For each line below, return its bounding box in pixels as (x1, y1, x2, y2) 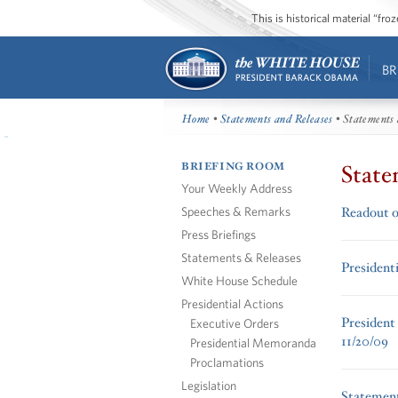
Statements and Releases (219, 112, 333, 127)
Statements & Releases (181, 249, 301, 265)
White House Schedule (181, 272, 298, 288)
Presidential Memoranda (190, 334, 316, 350)
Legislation (181, 377, 236, 393)
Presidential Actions (181, 295, 283, 311)
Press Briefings (181, 226, 256, 242)
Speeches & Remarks (181, 203, 291, 219)
